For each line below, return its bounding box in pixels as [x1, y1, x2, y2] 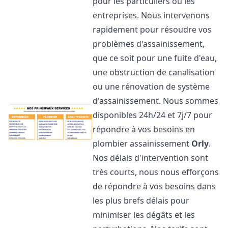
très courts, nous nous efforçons [93, 166, 219, 178]
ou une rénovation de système [93, 81, 210, 92]
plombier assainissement [93, 138, 192, 149]
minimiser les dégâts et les [93, 209, 195, 220]
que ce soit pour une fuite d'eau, [93, 52, 217, 64]
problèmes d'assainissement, [93, 38, 205, 49]
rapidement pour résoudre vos [93, 24, 212, 35]
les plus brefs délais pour [93, 195, 190, 206]
